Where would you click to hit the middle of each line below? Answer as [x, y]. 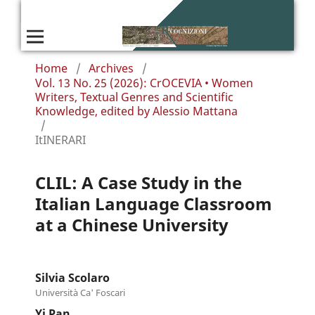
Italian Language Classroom [153, 203]
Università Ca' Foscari [80, 292]
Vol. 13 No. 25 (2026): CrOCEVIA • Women [144, 83]
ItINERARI [60, 140]
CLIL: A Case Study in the [138, 182]
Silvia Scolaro [72, 277]
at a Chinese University [131, 224]
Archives [111, 68]
